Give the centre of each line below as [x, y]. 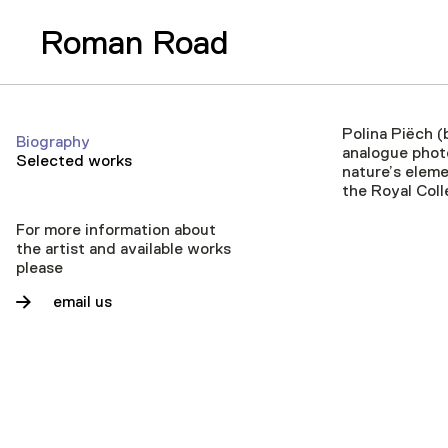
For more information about [116, 230]
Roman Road [134, 41]
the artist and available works [123, 249]
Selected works [74, 161]
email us [82, 302]
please [39, 268]
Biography [53, 142]
